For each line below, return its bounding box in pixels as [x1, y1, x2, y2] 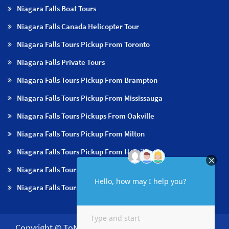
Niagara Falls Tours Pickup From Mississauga [17, 93, 163, 103]
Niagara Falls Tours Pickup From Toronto [17, 39, 150, 49]
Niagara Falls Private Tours [17, 57, 105, 67]
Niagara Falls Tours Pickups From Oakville [17, 110, 154, 121]
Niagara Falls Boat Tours [17, 3, 96, 13]
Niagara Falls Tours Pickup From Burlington [17, 164, 159, 174]
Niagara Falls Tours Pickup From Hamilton [17, 146, 155, 156]
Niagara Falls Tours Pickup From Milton [17, 128, 145, 139]
